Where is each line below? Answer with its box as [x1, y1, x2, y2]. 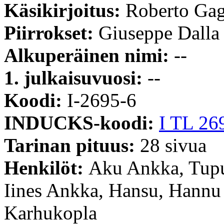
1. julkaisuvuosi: [4, 66, 147, 88]
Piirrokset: [4, 21, 98, 43]
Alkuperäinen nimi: [4, 44, 174, 66]
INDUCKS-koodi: [4, 111, 159, 133]
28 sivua [140, 134, 206, 156]
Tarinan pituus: [4, 134, 140, 156]
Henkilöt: [4, 156, 88, 178]
